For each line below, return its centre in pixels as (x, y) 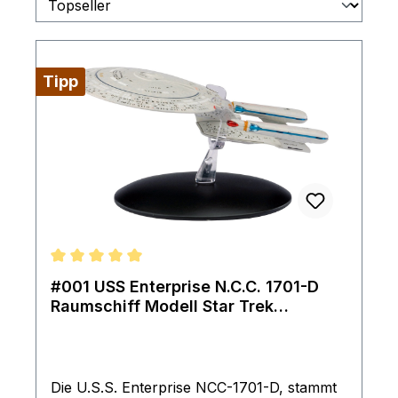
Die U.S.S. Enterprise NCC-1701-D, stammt (194, 387)
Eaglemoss (94, 326)
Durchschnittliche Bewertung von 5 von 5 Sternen (220, 277)
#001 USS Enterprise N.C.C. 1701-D (185, 287)
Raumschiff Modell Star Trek (162, 306)
